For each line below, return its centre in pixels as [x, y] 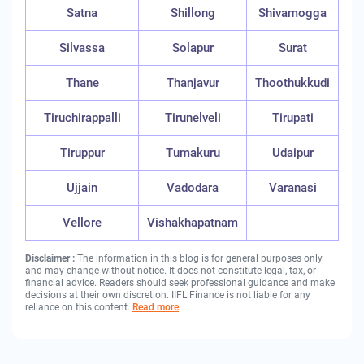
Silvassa [82, 48]
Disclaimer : [51, 258]
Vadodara [193, 188]
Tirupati [292, 118]
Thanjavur [193, 83]
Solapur [193, 48]
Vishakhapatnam [193, 223]
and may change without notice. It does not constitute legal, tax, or [171, 271]
